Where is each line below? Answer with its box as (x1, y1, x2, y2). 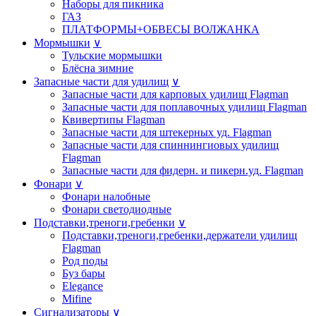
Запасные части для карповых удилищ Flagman (62, 87, 288, 100)
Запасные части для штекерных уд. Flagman (62, 126, 272, 138)
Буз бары (62, 267, 105, 279)
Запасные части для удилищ (34, 75, 169, 87)
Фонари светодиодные (62, 202, 171, 215)
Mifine (62, 292, 92, 305)
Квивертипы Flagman (62, 113, 165, 126)
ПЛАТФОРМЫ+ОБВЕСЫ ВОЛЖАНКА (62, 23, 260, 35)
